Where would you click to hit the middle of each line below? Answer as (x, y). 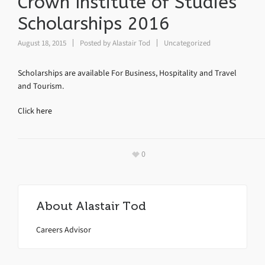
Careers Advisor (64, 230)
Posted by (95, 43)
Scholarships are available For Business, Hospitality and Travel (127, 73)
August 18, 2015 (43, 43)
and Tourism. (41, 86)
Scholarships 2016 (94, 24)
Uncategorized (187, 43)
